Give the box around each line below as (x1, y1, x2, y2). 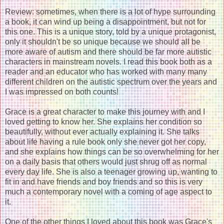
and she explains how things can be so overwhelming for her (5, 147, 219, 156)
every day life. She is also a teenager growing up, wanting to (5, 167, 217, 176)
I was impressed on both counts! (5, 87, 118, 96)
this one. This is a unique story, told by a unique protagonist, (5, 27, 216, 36)
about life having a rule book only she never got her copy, (5, 137, 206, 146)
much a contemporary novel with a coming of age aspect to (5, 187, 212, 196)
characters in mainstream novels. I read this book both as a (5, 57, 212, 66)
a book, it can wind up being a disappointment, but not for (5, 17, 206, 26)
